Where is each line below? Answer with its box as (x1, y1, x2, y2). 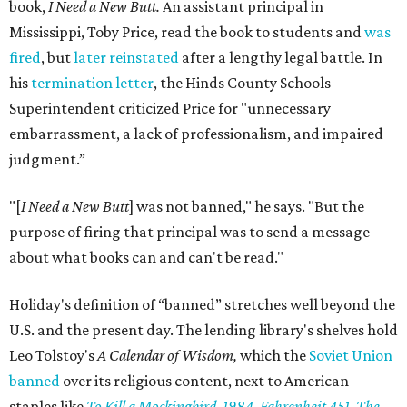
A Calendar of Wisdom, (97, 346, 237, 364)
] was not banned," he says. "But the (129, 197, 364, 215)
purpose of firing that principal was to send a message (9, 223, 370, 241)
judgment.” (9, 150, 85, 168)
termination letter (31, 74, 154, 92)
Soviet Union (309, 346, 392, 364)
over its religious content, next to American (60, 372, 349, 390)
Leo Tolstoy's (9, 346, 97, 364)
